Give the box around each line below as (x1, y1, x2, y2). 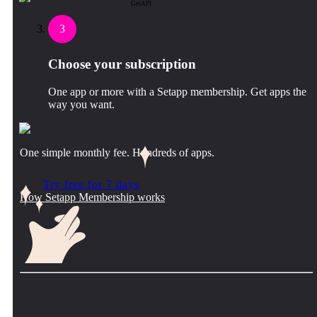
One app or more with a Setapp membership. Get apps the (48, 85, 306, 98)
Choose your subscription (48, 56, 196, 71)
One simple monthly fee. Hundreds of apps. (20, 146, 214, 158)
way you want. (48, 98, 115, 110)
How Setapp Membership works (20, 190, 165, 203)
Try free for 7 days (43, 178, 139, 190)
